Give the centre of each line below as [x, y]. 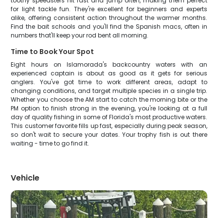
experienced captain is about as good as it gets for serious [109, 73]
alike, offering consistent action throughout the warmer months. [109, 18]
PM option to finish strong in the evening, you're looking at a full [109, 108]
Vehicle [25, 178]
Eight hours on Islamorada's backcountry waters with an [109, 64]
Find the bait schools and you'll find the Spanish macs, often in [109, 27]
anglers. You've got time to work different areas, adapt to [109, 82]
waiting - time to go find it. [50, 143]
